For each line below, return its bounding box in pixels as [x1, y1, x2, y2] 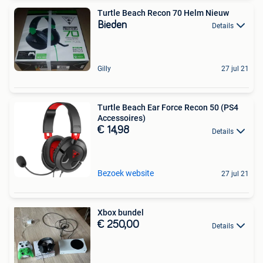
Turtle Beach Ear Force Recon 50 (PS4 [97, 103, 238, 113]
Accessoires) [97, 113, 146, 123]
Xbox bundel [97, 208, 144, 218]
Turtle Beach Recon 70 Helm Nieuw [97, 8, 229, 18]
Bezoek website [97, 168, 154, 178]
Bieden [97, 19, 127, 31]
